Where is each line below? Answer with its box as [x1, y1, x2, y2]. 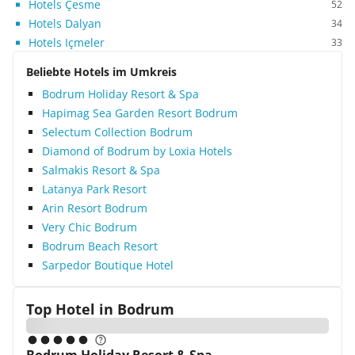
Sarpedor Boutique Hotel [42, 258, 174, 273]
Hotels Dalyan [29, 16, 101, 31]
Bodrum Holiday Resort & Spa [42, 86, 199, 101]
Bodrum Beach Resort [42, 239, 158, 254]
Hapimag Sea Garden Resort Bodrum [42, 105, 238, 120]
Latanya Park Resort [42, 181, 147, 197]
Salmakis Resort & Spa [42, 162, 160, 177]
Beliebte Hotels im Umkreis [26, 64, 177, 79]
